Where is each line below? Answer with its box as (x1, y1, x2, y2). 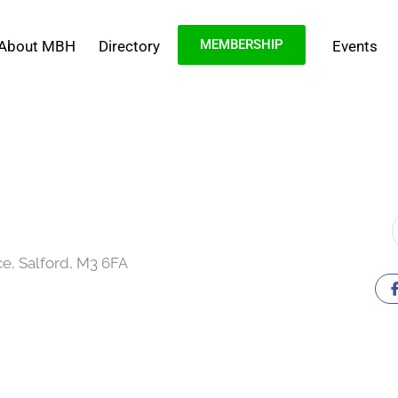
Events (331, 37, 378, 55)
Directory (99, 37, 161, 55)
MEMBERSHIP (200, 36, 284, 52)
